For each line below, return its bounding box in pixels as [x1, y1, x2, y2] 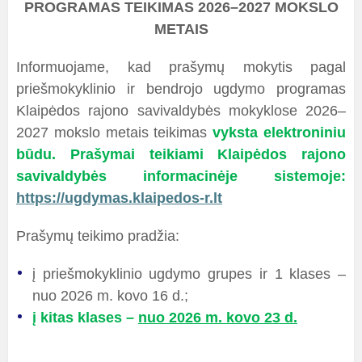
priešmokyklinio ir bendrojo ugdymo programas [16, 81, 346, 97]
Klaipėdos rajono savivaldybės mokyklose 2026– [16, 103, 346, 119]
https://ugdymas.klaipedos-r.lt [16, 190, 222, 206]
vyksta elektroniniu [213, 124, 347, 141]
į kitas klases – [32, 309, 138, 326]
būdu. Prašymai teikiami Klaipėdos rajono [16, 146, 346, 162]
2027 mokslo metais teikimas [16, 124, 213, 141]
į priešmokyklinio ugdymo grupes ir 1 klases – [32, 266, 346, 282]
